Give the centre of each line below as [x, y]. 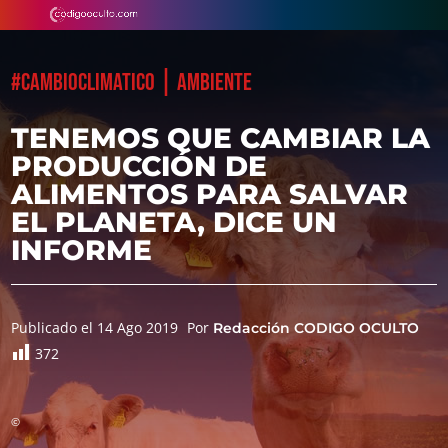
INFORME [82, 250]
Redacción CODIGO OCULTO [316, 328]
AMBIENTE [215, 82]
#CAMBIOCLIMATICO [83, 82]
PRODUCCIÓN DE [139, 166]
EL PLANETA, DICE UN [174, 222]
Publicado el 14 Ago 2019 [95, 327]
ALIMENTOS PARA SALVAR [210, 194]
